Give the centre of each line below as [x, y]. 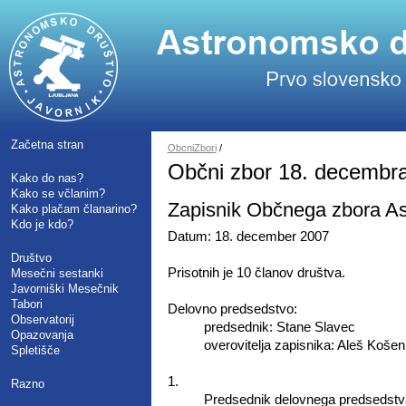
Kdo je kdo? [42, 224]
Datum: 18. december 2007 [248, 236]
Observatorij [43, 319]
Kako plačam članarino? [74, 209]
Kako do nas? [47, 178]
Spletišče [35, 350]
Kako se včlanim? [58, 193]
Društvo [31, 258]
